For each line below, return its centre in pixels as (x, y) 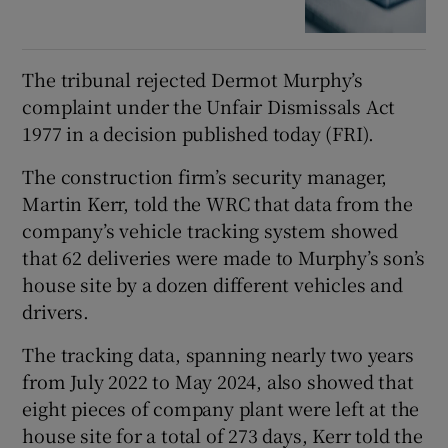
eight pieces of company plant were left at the (221, 407)
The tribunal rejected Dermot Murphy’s (193, 78)
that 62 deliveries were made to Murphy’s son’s (224, 256)
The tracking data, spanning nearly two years (218, 353)
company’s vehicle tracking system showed (210, 229)
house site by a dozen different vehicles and (212, 283)
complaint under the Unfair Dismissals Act (209, 105)
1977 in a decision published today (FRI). (198, 132)
